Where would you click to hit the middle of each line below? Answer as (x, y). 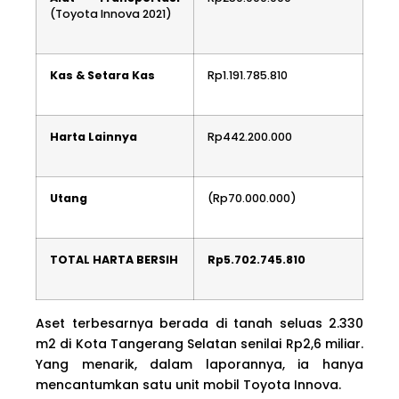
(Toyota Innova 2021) (111, 13)
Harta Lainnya (94, 136)
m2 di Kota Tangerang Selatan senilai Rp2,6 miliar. (199, 343)
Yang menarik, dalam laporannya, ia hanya (199, 364)
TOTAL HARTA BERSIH (114, 259)
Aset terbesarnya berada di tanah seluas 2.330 (199, 323)
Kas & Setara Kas (102, 75)
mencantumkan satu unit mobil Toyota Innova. (188, 384)
